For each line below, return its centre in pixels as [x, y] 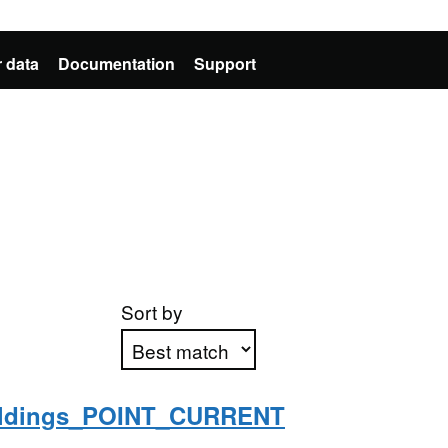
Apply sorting [189, 420]
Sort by [151, 311]
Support [225, 63]
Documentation [116, 63]
